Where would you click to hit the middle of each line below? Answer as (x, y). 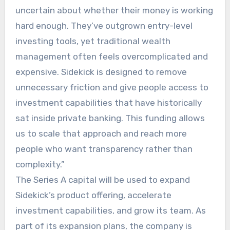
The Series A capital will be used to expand (102, 179)
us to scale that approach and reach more (101, 133)
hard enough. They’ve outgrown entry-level (104, 25)
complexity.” (40, 164)
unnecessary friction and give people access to (112, 87)
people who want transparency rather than (104, 149)
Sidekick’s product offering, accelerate (93, 195)
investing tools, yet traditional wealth (93, 41)
